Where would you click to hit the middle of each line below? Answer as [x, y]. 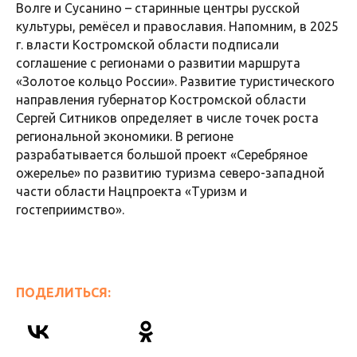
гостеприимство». [70, 209]
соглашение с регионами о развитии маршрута [158, 63]
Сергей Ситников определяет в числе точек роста [167, 118]
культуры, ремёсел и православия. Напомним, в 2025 [177, 26]
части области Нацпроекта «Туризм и [131, 191]
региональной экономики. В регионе [125, 136]
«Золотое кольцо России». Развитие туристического [175, 81]
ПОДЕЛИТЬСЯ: [63, 292]
